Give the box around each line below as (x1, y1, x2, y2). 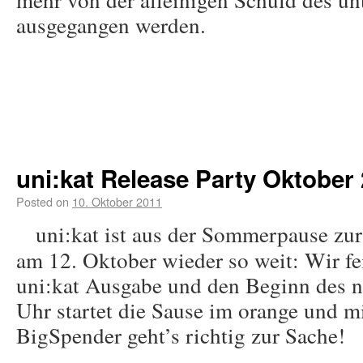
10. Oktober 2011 (72, 193, 162, 210)
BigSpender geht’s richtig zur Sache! (16, 320, 345, 350)
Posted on (16, 193, 69, 210)
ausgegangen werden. (16, 10, 206, 40)
